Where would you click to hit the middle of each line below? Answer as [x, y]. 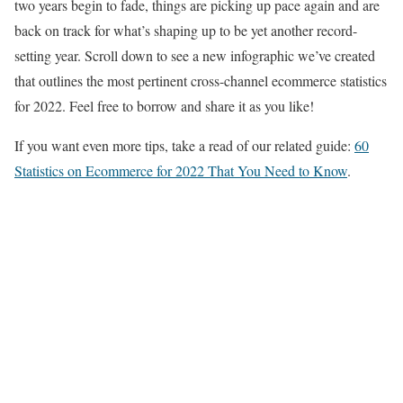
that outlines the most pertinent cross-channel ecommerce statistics [201, 81]
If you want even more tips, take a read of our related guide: [184, 145]
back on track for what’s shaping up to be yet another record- [186, 30]
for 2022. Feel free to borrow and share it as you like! [164, 106]
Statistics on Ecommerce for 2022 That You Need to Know [181, 170]
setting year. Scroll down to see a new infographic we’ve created [195, 55]
